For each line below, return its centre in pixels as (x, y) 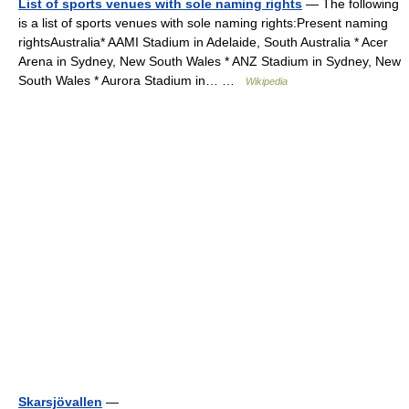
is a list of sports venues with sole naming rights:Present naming (203, 23)
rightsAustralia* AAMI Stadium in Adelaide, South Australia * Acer (203, 42)
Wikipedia (267, 81)
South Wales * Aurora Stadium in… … (132, 80)
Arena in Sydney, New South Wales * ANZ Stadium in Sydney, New (210, 61)
